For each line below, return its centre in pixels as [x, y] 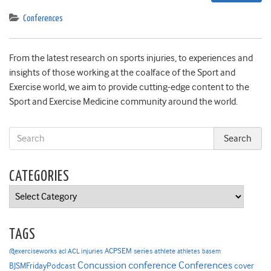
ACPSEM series [129, 251]
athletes [189, 252]
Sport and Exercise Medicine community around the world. [123, 102]
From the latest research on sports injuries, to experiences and [131, 58]
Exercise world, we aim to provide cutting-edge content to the [129, 87]
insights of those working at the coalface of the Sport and [122, 73]
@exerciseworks [33, 251]
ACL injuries [85, 252]
